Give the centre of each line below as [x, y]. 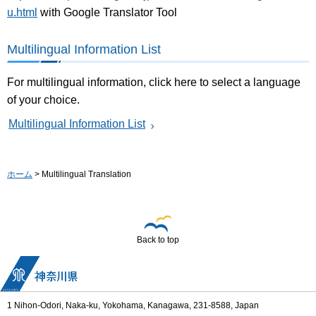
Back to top [158, 240]
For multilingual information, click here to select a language [154, 82]
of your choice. [43, 99]
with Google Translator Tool [107, 12]
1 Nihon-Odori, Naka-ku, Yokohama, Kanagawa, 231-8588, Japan [133, 306]
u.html [22, 12]
